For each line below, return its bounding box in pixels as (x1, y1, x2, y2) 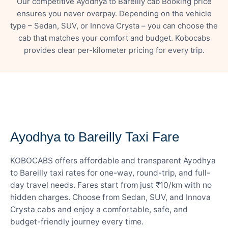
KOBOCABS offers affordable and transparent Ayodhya (10, 155, 216, 165)
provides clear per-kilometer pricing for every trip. (23, 45, 205, 55)
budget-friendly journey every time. (10, 216, 144, 226)
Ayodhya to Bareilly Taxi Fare (10, 129, 179, 145)
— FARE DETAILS (10, 112, 74, 120)
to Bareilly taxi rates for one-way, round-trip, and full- (10, 167, 210, 178)
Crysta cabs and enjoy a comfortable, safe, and (10, 204, 188, 214)
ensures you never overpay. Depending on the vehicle (16, 8, 212, 18)
